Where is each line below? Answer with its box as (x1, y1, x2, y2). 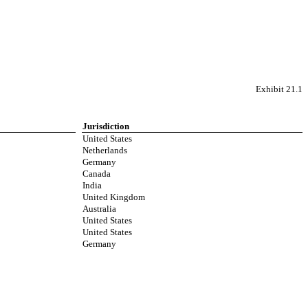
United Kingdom (82, 192, 146, 202)
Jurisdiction (82, 121, 130, 131)
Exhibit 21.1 (256, 84, 302, 94)
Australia (82, 203, 117, 214)
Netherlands (82, 145, 128, 155)
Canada (82, 168, 111, 179)
